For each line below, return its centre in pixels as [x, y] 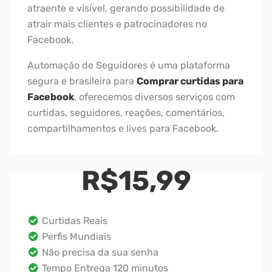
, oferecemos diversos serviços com [155, 97]
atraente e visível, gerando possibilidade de [126, 8]
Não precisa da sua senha [99, 252]
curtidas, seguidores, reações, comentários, [126, 112]
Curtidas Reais [73, 220]
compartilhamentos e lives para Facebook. [123, 128]
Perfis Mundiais [75, 236]
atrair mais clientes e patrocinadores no [117, 24]
